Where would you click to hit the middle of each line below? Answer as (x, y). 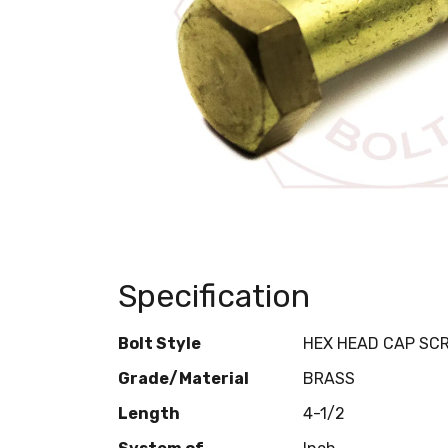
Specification (214, 295)
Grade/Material (183, 378)
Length (149, 413)
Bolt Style (159, 343)
